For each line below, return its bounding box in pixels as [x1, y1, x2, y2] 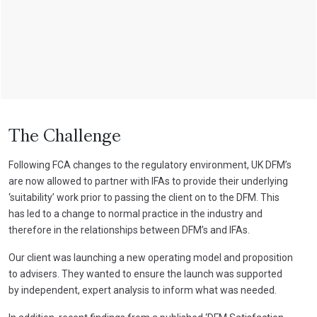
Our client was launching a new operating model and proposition [8, 251, 293, 263]
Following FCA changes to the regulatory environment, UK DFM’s [8, 158, 292, 171]
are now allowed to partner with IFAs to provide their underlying [8, 175, 288, 187]
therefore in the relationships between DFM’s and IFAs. [8, 224, 250, 236]
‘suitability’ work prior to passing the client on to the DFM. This [8, 191, 279, 203]
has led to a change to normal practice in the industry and [8, 207, 263, 219]
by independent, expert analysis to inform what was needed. [8, 284, 277, 296]
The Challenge [8, 129, 121, 145]
